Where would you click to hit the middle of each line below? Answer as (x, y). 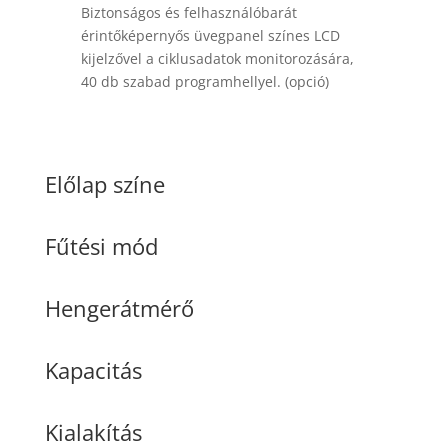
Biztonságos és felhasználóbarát (188, 13)
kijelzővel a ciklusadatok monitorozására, (217, 59)
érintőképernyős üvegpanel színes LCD (210, 36)
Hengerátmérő (119, 308)
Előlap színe (104, 184)
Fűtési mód (101, 246)
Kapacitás (93, 370)
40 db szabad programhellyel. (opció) (204, 82)
